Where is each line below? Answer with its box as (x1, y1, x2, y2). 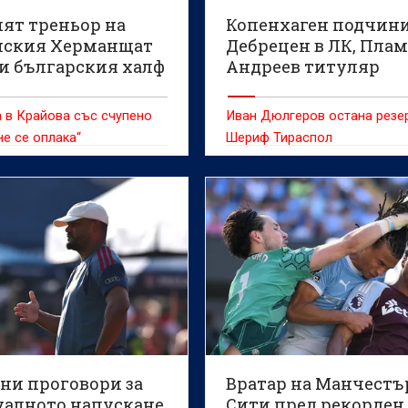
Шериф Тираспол (226, 129, 333, 146)
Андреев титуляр (226, 55, 381, 77)
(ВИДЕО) (226, 76, 298, 98)
